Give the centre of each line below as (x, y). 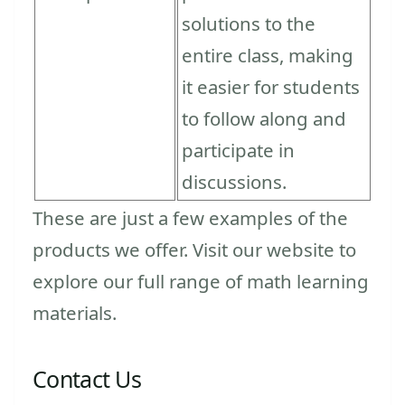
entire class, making (268, 55)
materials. (75, 312)
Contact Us (87, 378)
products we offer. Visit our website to (194, 249)
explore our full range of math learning (201, 281)
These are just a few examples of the (190, 217)
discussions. (234, 181)
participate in (238, 150)
